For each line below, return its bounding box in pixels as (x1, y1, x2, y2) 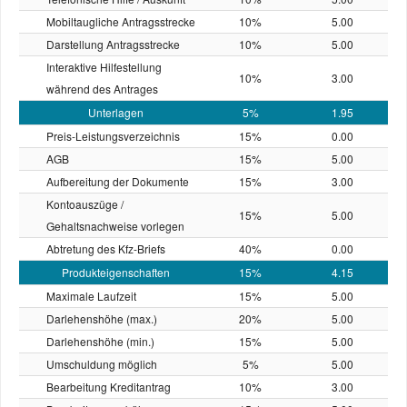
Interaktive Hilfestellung (46, 59, 162, 74)
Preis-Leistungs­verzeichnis (46, 128, 180, 144)
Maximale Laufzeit (46, 288, 136, 303)
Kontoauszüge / (46, 196, 124, 212)
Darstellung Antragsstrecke (46, 36, 180, 52)
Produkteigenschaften (62, 264, 170, 280)
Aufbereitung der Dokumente (46, 174, 189, 189)
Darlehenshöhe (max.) (46, 311, 157, 326)
